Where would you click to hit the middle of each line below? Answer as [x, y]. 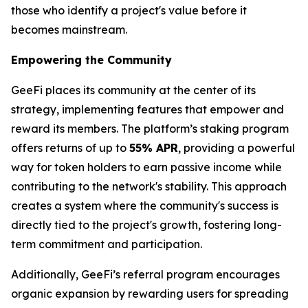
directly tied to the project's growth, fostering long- [146, 224]
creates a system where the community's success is [145, 205]
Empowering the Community [91, 59]
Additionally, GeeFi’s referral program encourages [145, 274]
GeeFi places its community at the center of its [133, 90]
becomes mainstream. [69, 29]
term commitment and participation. [107, 244]
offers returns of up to [70, 147]
